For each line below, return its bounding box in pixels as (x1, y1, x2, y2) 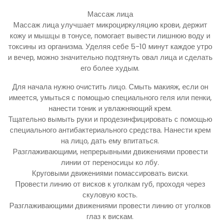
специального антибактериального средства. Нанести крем (9, 124, 211, 135)
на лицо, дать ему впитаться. (61, 135, 159, 146)
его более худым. (81, 62, 139, 73)
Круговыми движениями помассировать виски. (31, 167, 189, 178)
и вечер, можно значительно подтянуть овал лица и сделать (7, 52, 213, 62)
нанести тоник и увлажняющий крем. (48, 103, 172, 113)
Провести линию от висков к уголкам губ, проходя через (15, 178, 205, 189)
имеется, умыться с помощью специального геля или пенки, (8, 92, 212, 103)
